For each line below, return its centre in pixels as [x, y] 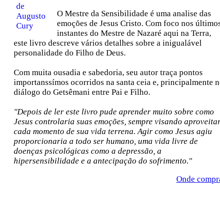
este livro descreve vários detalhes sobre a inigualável [108, 43]
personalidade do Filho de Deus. [70, 53]
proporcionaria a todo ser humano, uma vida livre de [106, 141]
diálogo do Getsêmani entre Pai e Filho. [82, 92]
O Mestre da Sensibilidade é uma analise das [134, 14]
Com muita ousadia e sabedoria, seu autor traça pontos [108, 72]
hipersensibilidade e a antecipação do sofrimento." [103, 161]
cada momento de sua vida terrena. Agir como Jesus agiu [113, 131]
